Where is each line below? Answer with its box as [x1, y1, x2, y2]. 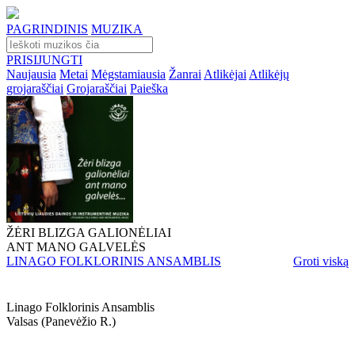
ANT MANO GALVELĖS [6, 240, 146, 254]
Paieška [130, 82, 168, 95]
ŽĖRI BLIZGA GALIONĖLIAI [6, 226, 171, 239]
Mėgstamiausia [91, 67, 166, 81]
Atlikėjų [249, 67, 289, 81]
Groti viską [293, 254, 349, 268]
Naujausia [6, 67, 56, 81]
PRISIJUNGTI [6, 53, 82, 67]
